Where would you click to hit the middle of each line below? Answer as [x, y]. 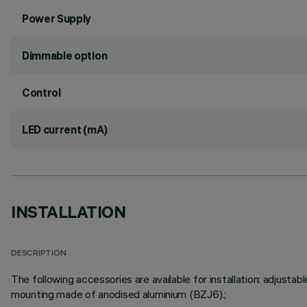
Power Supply [57, 19]
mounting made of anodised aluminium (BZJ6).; [119, 294]
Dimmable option [65, 56]
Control [41, 93]
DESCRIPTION [39, 254]
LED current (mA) [65, 130]
